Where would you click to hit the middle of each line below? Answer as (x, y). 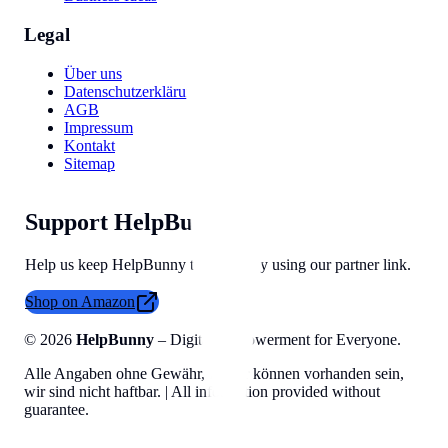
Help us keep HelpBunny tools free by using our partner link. (218, 265)
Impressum (98, 127)
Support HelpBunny (128, 222)
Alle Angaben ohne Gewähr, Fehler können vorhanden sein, (214, 374)
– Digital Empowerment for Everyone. (277, 340)
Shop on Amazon (80, 302)
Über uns (93, 73)
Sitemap (89, 163)
